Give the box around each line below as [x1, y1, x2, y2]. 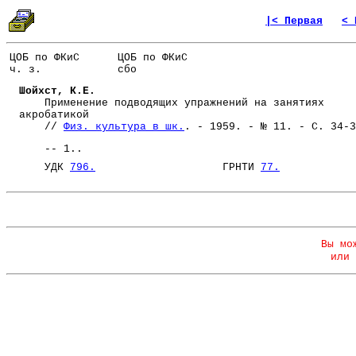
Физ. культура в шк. [64, 121, 184, 133]
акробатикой [19, 109, 89, 122]
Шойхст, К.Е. [19, 85, 95, 98]
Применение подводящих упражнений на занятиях [19, 97, 324, 110]
